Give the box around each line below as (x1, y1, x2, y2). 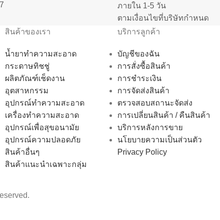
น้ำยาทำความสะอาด (5, 49, 77, 58)
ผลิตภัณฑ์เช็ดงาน (5, 74, 65, 82)
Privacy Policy (117, 147, 167, 156)
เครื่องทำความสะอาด (5, 110, 79, 119)
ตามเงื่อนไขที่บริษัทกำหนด (117, 13, 209, 22)
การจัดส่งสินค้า (117, 86, 169, 95)
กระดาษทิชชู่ (5, 61, 50, 70)
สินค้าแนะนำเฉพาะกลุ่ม (5, 160, 87, 168)
